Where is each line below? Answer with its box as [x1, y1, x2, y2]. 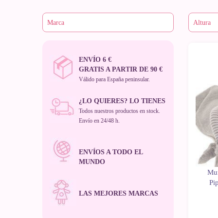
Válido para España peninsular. [79, 76, 150, 83]
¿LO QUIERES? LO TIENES [79, 97, 165, 105]
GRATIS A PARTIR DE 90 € [79, 66, 163, 73]
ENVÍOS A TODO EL [79, 148, 143, 156]
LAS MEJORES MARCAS [79, 190, 158, 197]
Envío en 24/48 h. [79, 117, 120, 124]
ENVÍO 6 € [79, 56, 111, 63]
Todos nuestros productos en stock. [79, 108, 160, 114]
